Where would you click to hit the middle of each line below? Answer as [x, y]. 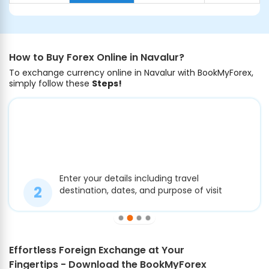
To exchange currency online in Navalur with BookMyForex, [131, 73]
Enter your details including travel [129, 179]
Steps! [107, 84]
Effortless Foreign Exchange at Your [97, 250]
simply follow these [50, 84]
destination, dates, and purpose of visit [141, 191]
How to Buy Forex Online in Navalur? [97, 58]
